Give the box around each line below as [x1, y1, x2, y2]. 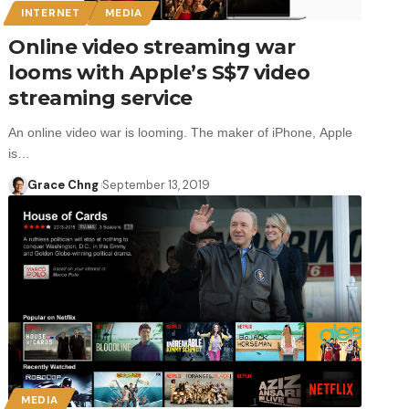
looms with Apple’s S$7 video [8, 59, 310, 85]
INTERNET [21, 5, 80, 20]
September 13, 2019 [102, 176, 211, 193]
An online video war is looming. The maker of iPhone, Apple [8, 124, 353, 140]
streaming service [8, 85, 193, 110]
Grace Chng [26, 176, 99, 193]
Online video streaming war [8, 34, 296, 59]
